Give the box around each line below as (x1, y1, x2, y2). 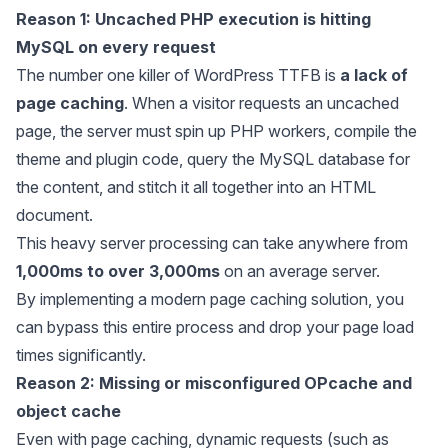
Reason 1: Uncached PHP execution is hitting (16, 9, 371, 29)
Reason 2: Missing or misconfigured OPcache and (16, 373, 412, 393)
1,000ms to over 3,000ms (16, 261, 220, 281)
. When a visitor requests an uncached (124, 93, 399, 113)
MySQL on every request (16, 37, 216, 57)
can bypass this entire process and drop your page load (16, 317, 414, 337)
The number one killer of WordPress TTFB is (16, 65, 340, 85)
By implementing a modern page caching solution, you (16, 289, 404, 309)
